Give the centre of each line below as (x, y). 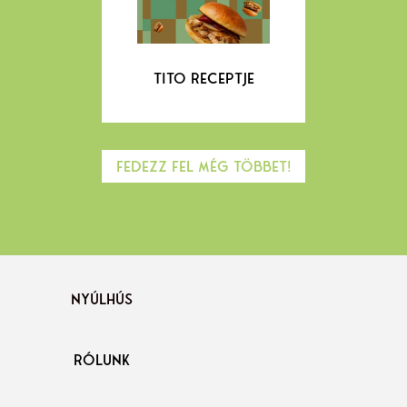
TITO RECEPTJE (203, 78)
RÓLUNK (102, 359)
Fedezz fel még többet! (203, 166)
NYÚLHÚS (102, 299)
